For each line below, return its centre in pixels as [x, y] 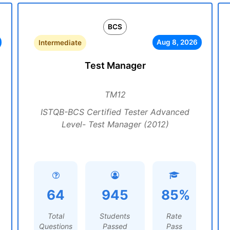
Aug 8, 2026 [177, 42]
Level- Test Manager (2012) [115, 124]
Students [115, 216]
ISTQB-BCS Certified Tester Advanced [115, 112]
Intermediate [60, 43]
